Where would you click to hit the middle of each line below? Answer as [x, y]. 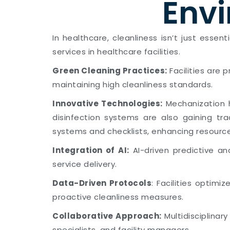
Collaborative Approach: [107, 216]
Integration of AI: [91, 150]
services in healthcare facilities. [116, 52]
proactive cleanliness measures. [118, 197]
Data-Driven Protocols [102, 183]
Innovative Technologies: [108, 103]
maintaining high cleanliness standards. [133, 84]
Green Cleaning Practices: [110, 71]
